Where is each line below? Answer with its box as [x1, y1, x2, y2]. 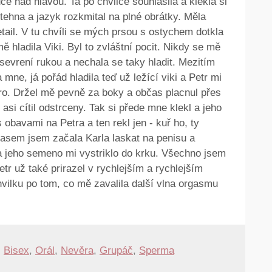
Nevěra [61, 245, 93, 256]
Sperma [139, 245, 174, 256]
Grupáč [100, 245, 133, 256]
